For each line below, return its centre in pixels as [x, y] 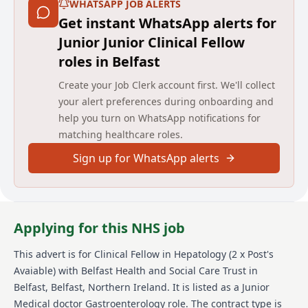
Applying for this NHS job [99, 228]
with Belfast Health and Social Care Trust [151, 270]
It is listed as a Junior [220, 287]
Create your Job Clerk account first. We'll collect [167, 85]
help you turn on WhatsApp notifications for [159, 118]
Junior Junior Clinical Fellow [152, 42]
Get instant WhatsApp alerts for [167, 23]
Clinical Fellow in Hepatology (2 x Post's [184, 254]
